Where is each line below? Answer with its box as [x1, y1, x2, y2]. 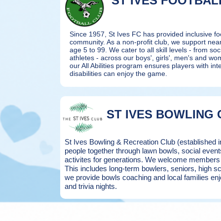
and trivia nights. [65, 182, 117, 190]
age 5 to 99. [70, 46, 109, 54]
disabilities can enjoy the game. [70, 70, 167, 77]
